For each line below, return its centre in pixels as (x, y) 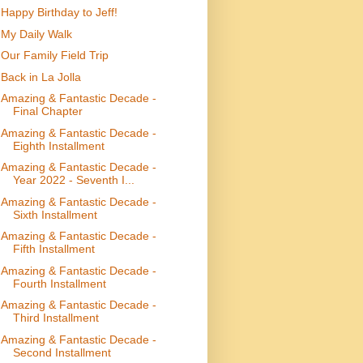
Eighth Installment (58, 145)
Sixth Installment (55, 214)
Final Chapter (47, 111)
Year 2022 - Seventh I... (73, 180)
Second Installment (62, 352)
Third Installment (56, 318)
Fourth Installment (59, 283)
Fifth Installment (53, 249)
